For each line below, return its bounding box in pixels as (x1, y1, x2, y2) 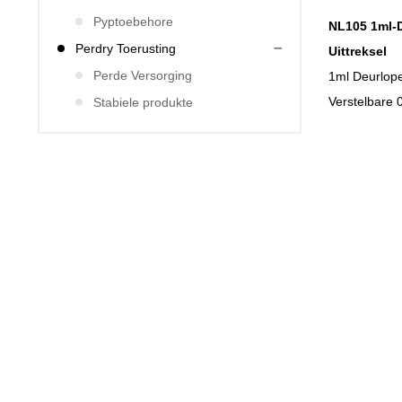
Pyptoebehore (93, 14, 173, 29)
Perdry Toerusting (75, 41, 176, 56)
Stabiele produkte (93, 95, 193, 109)
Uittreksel (328, 44, 387, 58)
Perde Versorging (93, 68, 192, 83)
